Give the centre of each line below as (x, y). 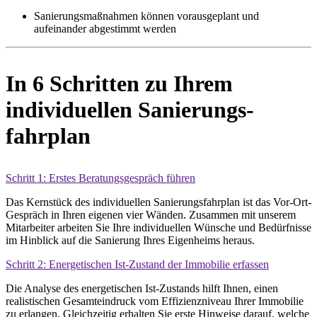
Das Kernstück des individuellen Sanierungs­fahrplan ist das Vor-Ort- (158, 202)
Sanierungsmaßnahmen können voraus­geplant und (146, 16)
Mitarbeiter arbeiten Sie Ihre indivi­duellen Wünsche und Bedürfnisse (158, 227)
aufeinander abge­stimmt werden (105, 28)
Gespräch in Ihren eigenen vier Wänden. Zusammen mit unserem (151, 214)
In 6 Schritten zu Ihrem (119, 83)
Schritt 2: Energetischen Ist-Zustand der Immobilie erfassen (137, 264)
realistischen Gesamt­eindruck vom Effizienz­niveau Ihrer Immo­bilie (155, 301)
